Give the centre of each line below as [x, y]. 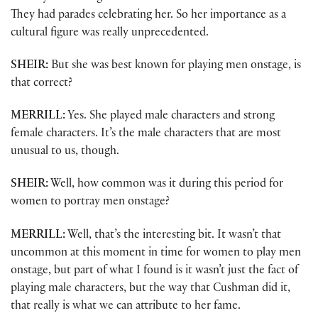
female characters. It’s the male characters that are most [146, 135]
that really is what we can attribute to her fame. [126, 307]
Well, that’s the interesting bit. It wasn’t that [173, 236]
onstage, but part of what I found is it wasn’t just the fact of [154, 271]
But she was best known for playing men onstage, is [175, 66]
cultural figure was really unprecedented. [110, 33]
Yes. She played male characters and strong [170, 117]
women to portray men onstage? [90, 203]
